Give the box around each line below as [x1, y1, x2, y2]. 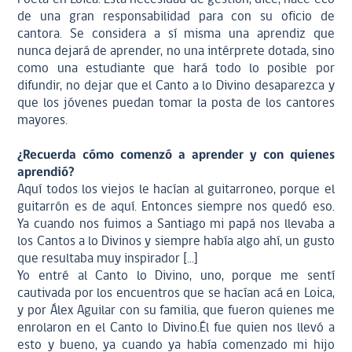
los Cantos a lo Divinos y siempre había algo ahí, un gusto [17, 235, 335, 248]
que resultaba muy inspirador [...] [17, 252, 199, 266]
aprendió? [17, 166, 75, 179]
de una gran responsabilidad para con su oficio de [17, 10, 335, 24]
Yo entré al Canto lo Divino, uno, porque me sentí [17, 269, 335, 283]
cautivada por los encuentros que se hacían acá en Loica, [17, 287, 335, 300]
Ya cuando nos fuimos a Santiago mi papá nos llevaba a [17, 218, 335, 231]
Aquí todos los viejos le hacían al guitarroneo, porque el [17, 183, 335, 196]
